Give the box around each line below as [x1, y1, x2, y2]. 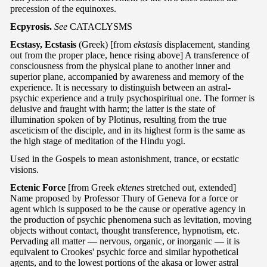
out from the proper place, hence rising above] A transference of [10, 49, 249, 60]
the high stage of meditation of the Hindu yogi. [10, 135, 185, 146]
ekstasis [133, 39, 162, 49]
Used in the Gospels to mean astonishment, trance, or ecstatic [10, 153, 239, 164]
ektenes [117, 182, 144, 193]
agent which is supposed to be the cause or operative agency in [10, 203, 246, 214]
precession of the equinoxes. [10, 3, 116, 14]
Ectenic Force [10, 182, 66, 193]
